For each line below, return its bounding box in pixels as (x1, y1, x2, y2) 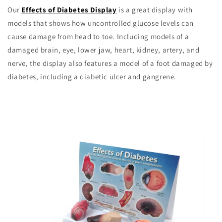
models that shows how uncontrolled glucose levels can (7, 18, 194, 28)
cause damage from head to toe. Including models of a (7, 32, 189, 42)
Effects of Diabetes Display (21, 5, 117, 15)
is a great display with (116, 5, 193, 15)
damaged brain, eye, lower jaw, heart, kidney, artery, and (7, 45, 200, 55)
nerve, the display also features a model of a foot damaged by (7, 58, 213, 68)
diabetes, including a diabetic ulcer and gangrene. (7, 72, 177, 82)
